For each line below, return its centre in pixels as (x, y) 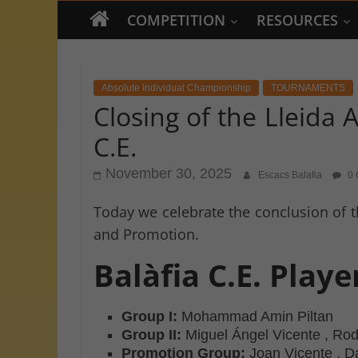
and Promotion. (146, 234)
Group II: (151, 334)
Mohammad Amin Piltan (255, 316)
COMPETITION (176, 20)
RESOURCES (297, 20)
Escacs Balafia (291, 175)
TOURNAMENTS (308, 88)
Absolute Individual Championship (176, 88)
